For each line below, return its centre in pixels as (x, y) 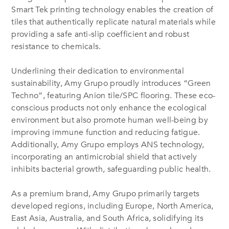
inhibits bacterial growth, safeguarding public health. (111, 169)
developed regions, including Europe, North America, (112, 206)
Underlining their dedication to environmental (98, 71)
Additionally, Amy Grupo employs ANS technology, (108, 144)
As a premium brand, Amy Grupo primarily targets (106, 193)
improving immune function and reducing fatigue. (106, 132)
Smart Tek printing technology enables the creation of (112, 9)
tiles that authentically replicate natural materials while (113, 22)
